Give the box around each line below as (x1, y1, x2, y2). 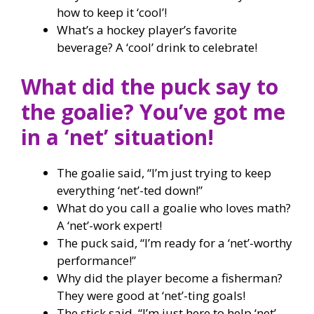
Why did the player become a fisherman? (57, 269, 282, 286)
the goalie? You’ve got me (21, 97, 285, 126)
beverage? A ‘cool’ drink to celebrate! (57, 39, 257, 55)
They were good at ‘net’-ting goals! (57, 287, 245, 303)
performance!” (57, 252, 136, 268)
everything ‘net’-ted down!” (57, 182, 203, 198)
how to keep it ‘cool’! (57, 4, 167, 20)
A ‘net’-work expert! (57, 217, 162, 233)
